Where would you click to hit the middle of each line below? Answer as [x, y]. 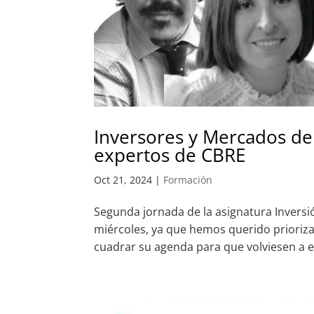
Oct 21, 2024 [123, 180]
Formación [188, 180]
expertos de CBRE [170, 155]
